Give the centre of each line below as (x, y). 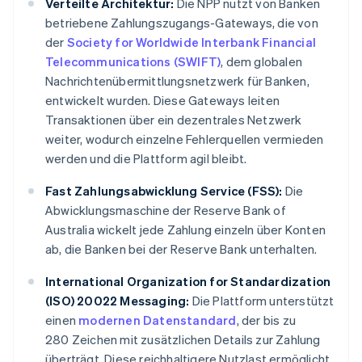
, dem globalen (262, 62)
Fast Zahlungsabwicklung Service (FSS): (164, 191)
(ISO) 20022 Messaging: (118, 301)
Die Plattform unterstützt (262, 301)
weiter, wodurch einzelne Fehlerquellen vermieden (185, 139)
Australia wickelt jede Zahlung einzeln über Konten (186, 230)
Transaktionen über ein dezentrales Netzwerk (174, 120)
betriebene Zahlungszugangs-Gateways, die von (182, 23)
